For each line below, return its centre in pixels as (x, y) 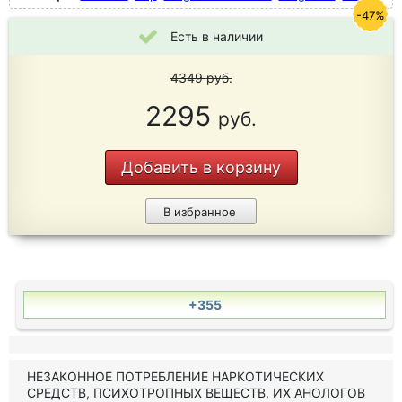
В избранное (199, 212)
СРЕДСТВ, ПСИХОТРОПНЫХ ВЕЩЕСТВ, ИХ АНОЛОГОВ (196, 393)
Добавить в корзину (201, 167)
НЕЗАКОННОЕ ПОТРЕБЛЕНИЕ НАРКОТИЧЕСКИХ (175, 376)
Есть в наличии (217, 36)
